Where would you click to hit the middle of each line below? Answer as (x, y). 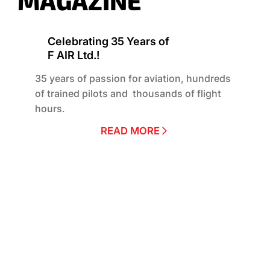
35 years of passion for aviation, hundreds (133, 78)
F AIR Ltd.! (73, 55)
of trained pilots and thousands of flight (128, 93)
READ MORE (130, 131)
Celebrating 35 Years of (108, 42)
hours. (50, 108)
